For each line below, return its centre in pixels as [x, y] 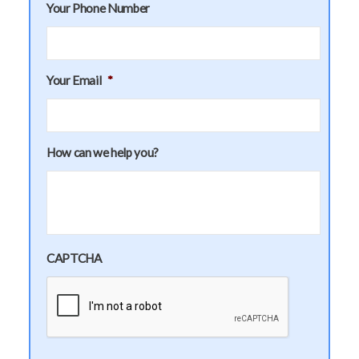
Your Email [74, 80]
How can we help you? [103, 152]
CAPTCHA [74, 258]
